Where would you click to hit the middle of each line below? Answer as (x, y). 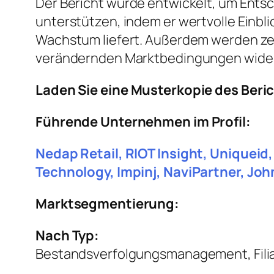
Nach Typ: (68, 236)
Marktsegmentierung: (108, 204)
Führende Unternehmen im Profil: (143, 122)
